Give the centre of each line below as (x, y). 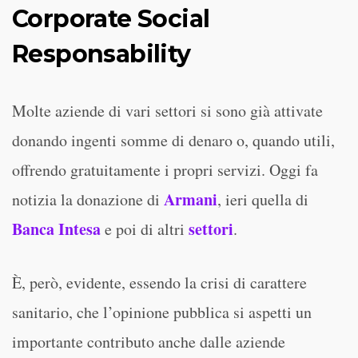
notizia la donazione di (88, 199)
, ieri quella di (263, 199)
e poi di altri (145, 229)
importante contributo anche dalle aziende (149, 342)
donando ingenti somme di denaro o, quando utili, (173, 140)
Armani (191, 199)
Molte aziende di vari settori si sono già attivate (167, 111)
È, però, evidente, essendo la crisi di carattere (159, 282)
